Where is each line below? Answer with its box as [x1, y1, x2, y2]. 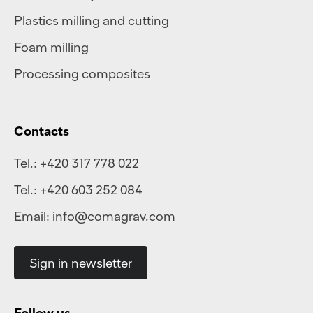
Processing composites [14, 66, 150, 82]
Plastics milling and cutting [14, 13, 169, 29]
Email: [14, 208, 52, 224]
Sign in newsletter [29, 255, 132, 271]
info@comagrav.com [52, 208, 175, 224]
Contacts [14, 123, 69, 139]
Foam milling [14, 39, 89, 55]
